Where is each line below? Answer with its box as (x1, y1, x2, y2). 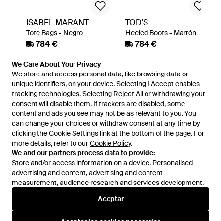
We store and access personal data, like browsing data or (12, 70, 188, 78)
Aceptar (97, 194, 124, 203)
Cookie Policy (90, 139, 131, 147)
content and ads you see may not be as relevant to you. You (12, 109, 196, 118)
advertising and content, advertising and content (12, 168, 163, 177)
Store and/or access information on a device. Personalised (12, 158, 193, 167)
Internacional (12, 184, 64, 196)
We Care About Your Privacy (12, 60, 101, 69)
